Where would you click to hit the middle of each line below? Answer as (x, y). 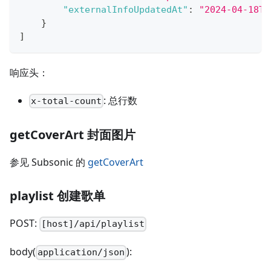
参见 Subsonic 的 (49, 162)
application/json (81, 253)
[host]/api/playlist (93, 224)
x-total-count (67, 101)
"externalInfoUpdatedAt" (126, 10)
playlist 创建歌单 (57, 196)
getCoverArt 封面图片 (73, 135)
